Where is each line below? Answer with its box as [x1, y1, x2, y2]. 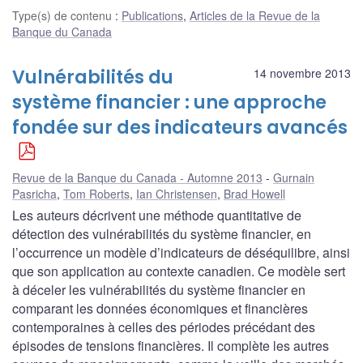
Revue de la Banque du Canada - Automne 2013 [12, 169, 263, 186]
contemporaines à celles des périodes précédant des [12, 317, 315, 336]
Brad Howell [224, 185, 285, 202]
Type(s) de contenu [12, 6, 115, 23]
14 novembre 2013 [254, 64, 351, 81]
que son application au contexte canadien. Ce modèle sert [12, 261, 345, 280]
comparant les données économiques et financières [12, 298, 308, 318]
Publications [122, 6, 183, 23]
